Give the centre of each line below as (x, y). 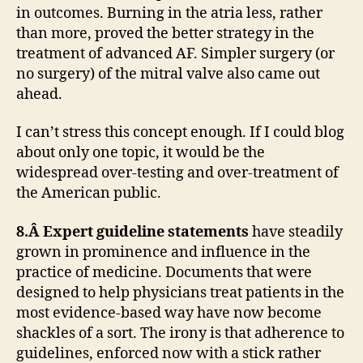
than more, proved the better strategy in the (165, 33)
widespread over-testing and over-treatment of (177, 173)
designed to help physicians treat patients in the (180, 293)
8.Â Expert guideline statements (132, 232)
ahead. (39, 94)
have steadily (296, 232)
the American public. (89, 193)
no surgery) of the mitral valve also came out (168, 74)
